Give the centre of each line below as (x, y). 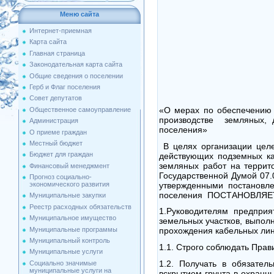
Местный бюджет (56, 143)
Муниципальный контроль (70, 241)
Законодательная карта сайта (76, 65)
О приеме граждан (58, 132)
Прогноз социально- (61, 177)
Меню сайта (80, 14)
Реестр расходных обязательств (80, 206)
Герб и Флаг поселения (65, 87)
